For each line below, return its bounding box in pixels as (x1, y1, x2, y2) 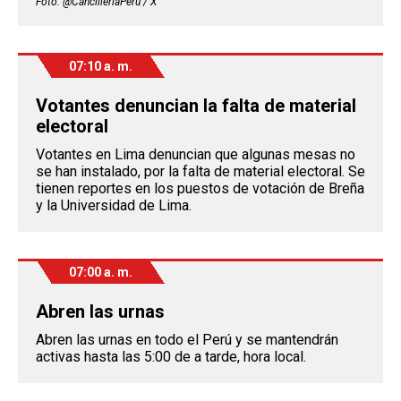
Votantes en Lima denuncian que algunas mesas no (36, 146, 355, 164)
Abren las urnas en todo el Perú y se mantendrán (36, 331, 338, 349)
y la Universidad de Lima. (36, 197, 192, 215)
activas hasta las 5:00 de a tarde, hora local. (36, 348, 306, 366)
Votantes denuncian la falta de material (36, 95, 356, 117)
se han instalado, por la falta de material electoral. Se (36, 163, 365, 181)
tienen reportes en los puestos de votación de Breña (36, 180, 364, 198)
